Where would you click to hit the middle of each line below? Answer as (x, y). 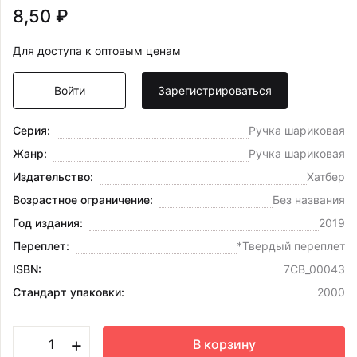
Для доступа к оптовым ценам (97, 51)
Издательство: (53, 177)
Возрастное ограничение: (83, 200)
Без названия (309, 200)
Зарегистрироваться (215, 91)
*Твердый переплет (291, 246)
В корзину (224, 344)
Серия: (31, 131)
